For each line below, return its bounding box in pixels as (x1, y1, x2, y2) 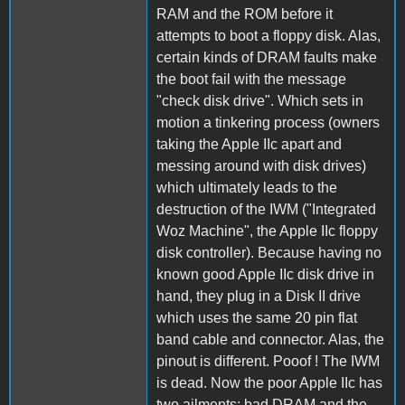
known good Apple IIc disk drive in (156, 266, 374, 282)
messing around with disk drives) (156, 157, 366, 174)
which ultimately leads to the (156, 179, 337, 195)
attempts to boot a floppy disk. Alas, (156, 27, 381, 43)
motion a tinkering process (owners (156, 114, 380, 130)
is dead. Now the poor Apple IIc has (156, 374, 382, 391)
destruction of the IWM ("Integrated (156, 201, 376, 217)
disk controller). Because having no (156, 244, 381, 260)
